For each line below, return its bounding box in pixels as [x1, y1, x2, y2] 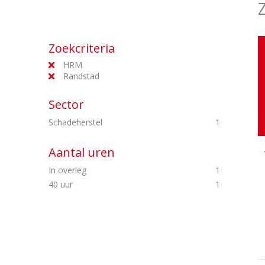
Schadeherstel [49, 117, 105, 128]
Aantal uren [49, 144, 115, 160]
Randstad [63, 70, 99, 82]
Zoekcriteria [49, 40, 115, 56]
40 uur [49, 179, 75, 190]
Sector [49, 96, 84, 112]
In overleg [49, 164, 89, 176]
